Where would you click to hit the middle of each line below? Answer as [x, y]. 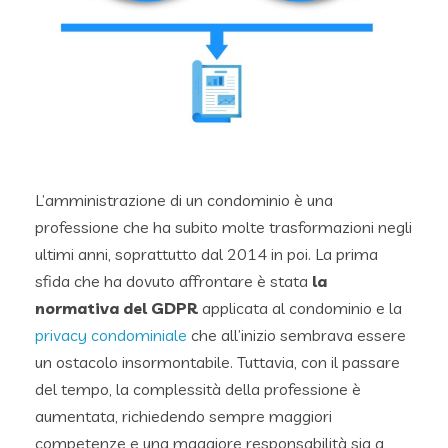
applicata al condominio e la [300, 307]
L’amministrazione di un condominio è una [184, 199]
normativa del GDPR [116, 307]
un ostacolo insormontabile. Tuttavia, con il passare [217, 361]
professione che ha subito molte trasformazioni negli [223, 226]
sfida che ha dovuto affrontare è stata [173, 280]
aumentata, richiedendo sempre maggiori [183, 415]
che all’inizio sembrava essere [296, 334]
